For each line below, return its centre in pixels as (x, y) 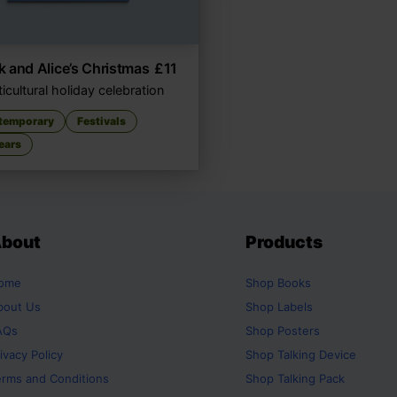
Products (284, 241)
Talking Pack (311, 378)
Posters (299, 330)
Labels (295, 306)
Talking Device (317, 354)
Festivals (101, 121)
